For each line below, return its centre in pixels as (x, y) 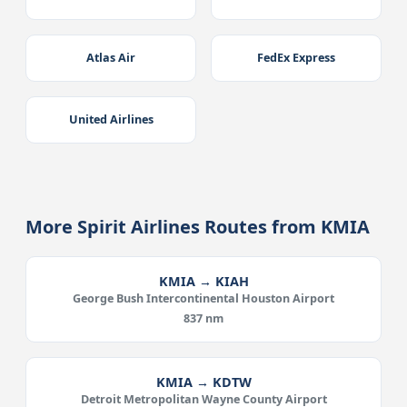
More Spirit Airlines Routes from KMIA (198, 227)
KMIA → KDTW (203, 382)
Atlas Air (111, 58)
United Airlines (111, 119)
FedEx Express (296, 58)
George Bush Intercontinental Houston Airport (203, 298)
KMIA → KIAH (203, 281)
